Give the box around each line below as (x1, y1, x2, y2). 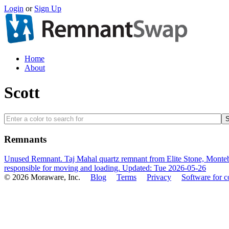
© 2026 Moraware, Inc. (4, 173, 90, 182)
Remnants (4, 133, 47, 145)
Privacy (147, 173, 171, 182)
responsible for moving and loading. (4, 164, 122, 173)
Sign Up (34, 4, 61, 13)
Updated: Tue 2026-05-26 (122, 164, 206, 173)
